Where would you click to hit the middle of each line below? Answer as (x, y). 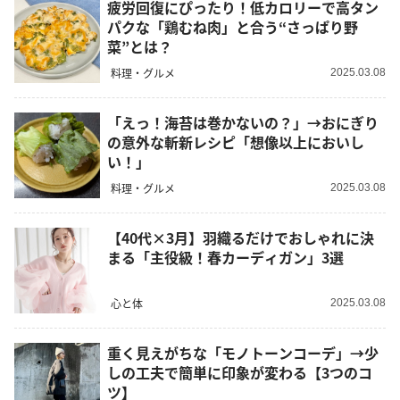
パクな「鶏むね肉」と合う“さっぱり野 (233, 27)
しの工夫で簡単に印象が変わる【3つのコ (240, 373)
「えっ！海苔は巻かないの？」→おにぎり (243, 123)
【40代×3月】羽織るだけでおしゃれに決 (241, 238)
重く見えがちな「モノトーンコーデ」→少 (243, 353)
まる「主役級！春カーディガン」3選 (225, 258)
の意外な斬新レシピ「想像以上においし (236, 142)
